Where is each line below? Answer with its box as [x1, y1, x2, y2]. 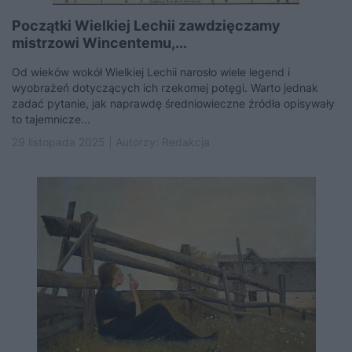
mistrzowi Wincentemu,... [12, 35, 187, 51]
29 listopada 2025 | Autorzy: [12, 135, 162, 148]
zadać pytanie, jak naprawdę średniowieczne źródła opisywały [12, 97, 335, 110]
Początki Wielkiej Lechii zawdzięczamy [12, 17, 280, 34]
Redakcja [162, 135, 210, 148]
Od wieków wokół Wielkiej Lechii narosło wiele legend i [12, 65, 290, 79]
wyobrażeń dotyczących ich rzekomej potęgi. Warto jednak [12, 81, 318, 94]
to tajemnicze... [12, 112, 90, 126]
